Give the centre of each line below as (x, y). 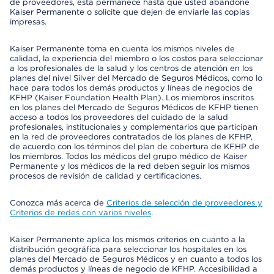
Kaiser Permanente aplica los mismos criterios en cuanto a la (128, 239)
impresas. (28, 22)
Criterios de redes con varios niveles (80, 213)
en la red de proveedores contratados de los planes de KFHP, (131, 137)
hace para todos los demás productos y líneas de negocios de (131, 88)
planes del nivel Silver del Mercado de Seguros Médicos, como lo (136, 78)
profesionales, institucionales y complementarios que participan (134, 127)
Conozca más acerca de (58, 203)
